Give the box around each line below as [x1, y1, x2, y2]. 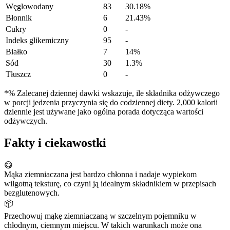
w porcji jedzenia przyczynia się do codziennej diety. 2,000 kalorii [4, 98, 218, 107]
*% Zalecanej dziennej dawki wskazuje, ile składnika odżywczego [4, 89, 220, 98]
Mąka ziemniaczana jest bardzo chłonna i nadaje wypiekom [4, 169, 197, 179]
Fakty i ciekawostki [4, 136, 106, 149]
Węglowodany [6, 2, 53, 11]
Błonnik [6, 13, 32, 23]
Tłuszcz [6, 70, 31, 79]
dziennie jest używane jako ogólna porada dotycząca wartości [4, 107, 203, 117]
